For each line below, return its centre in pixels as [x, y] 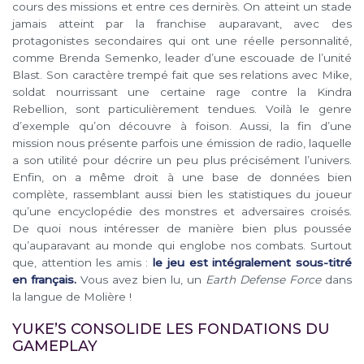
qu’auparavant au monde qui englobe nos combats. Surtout [182, 246]
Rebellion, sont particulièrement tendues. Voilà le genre [182, 109]
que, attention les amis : [82, 263]
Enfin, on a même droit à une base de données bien [182, 178]
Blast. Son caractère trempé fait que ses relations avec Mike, [182, 75]
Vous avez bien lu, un [141, 280]
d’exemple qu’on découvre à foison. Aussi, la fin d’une [182, 126]
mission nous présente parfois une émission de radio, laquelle [182, 143]
